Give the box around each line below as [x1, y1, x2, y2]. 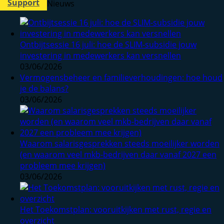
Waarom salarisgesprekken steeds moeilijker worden [20, 138, 219, 149]
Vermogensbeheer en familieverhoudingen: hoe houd [20, 72, 222, 83]
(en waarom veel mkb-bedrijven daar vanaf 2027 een [20, 149, 216, 160]
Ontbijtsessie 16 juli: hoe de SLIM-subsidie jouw [20, 39, 196, 50]
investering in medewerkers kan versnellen [20, 50, 181, 61]
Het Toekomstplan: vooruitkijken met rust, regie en [20, 204, 211, 215]
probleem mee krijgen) [20, 160, 105, 171]
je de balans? [20, 83, 68, 94]
